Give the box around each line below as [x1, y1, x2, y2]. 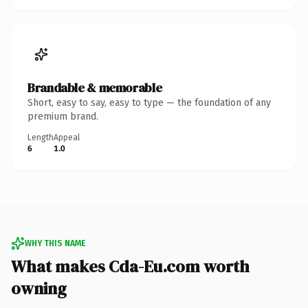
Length [27, 132, 54, 142]
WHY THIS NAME [25, 238, 85, 248]
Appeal [54, 132, 80, 142]
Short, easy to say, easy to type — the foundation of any [27, 96, 271, 109]
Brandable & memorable [27, 78, 162, 96]
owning [11, 276, 67, 300]
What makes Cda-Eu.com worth [11, 254, 250, 278]
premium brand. [27, 110, 98, 122]
